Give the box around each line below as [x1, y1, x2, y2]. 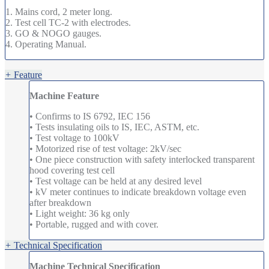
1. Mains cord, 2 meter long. [5, 6, 112, 17]
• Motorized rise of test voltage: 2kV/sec [29, 143, 181, 154]
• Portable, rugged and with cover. [29, 219, 159, 229]
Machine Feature [29, 90, 99, 101]
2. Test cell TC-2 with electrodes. [5, 17, 131, 28]
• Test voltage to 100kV [29, 132, 119, 143]
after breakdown [29, 197, 91, 208]
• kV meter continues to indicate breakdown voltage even [29, 186, 246, 197]
